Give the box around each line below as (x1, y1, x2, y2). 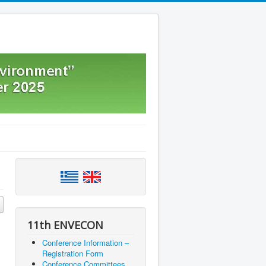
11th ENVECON (27, 218, 103, 233)
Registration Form (42, 248, 103, 259)
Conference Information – (42, 237, 129, 249)
